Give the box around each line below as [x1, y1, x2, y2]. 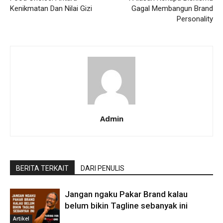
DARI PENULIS [81, 164, 124, 173]
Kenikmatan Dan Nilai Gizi [10, 4, 92, 13]
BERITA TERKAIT [16, 164, 69, 173]
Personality [177, 14, 213, 24]
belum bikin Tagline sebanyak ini [65, 201, 188, 211]
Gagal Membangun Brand [131, 4, 213, 13]
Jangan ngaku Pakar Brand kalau [65, 189, 188, 200]
